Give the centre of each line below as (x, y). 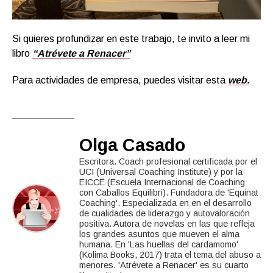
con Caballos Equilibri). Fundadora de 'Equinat (169, 192)
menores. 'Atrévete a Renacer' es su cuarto (164, 265)
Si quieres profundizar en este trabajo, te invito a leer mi (131, 38)
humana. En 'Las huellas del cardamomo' (159, 244)
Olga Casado (132, 145)
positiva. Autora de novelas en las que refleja (167, 223)
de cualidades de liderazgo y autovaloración (165, 213)
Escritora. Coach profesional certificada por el (168, 161)
